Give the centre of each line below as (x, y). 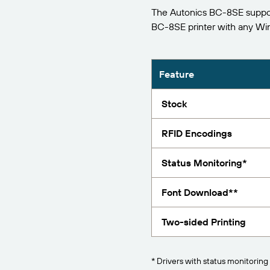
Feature (176, 74)
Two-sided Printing (203, 222)
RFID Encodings (196, 133)
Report (238, 13)
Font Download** (199, 192)
